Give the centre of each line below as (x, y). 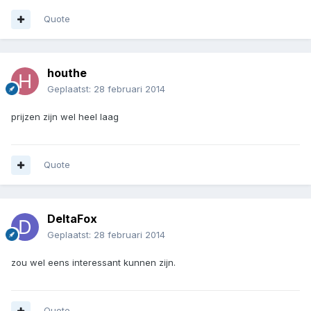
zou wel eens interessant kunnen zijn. (93, 263)
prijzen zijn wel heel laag (65, 117)
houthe (67, 73)
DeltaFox (72, 219)
